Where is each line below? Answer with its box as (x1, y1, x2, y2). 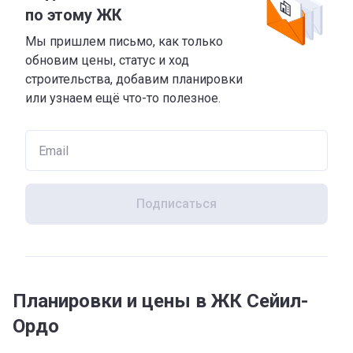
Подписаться (136, 196, 217, 211)
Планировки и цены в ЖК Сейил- (13, 290, 308, 312)
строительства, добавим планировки (25, 72, 243, 87)
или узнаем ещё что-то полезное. (25, 91, 221, 106)
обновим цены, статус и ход (25, 53, 189, 68)
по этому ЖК (25, 6, 122, 24)
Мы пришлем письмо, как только (25, 34, 223, 49)
